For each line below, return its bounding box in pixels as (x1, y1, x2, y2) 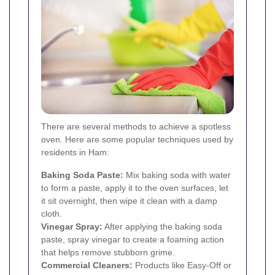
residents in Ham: (41, 147, 109, 157)
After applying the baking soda (103, 221, 222, 231)
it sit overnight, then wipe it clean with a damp (41, 195, 217, 206)
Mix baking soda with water (123, 169, 231, 180)
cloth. (41, 208, 62, 219)
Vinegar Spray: (41, 221, 103, 231)
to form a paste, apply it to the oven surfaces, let (41, 182, 228, 193)
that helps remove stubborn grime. (41, 247, 175, 257)
